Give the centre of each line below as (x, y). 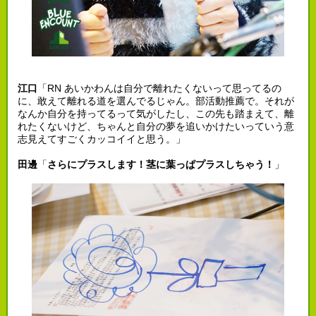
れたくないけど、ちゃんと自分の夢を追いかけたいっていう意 (156, 126)
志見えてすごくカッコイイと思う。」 (101, 139)
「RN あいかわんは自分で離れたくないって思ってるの (159, 88)
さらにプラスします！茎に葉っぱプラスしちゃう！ (160, 164)
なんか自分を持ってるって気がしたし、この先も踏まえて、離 (156, 113)
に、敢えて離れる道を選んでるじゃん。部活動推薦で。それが (156, 101)
